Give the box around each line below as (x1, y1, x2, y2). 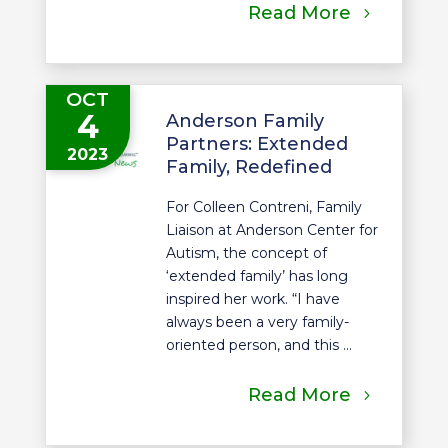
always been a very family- (165, 313, 349, 332)
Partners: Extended (165, 133, 348, 156)
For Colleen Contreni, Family (165, 198, 362, 217)
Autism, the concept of (165, 244, 327, 263)
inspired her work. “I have (165, 290, 340, 309)
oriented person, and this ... (165, 336, 352, 355)
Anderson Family (165, 110, 324, 133)
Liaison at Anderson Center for (165, 221, 378, 240)
